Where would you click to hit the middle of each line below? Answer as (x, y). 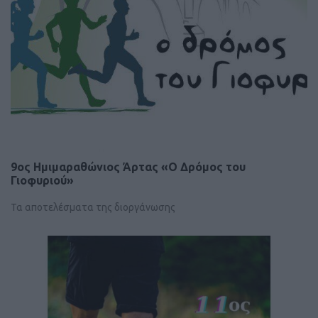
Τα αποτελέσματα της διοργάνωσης (93, 207)
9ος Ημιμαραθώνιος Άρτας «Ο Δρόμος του (128, 166)
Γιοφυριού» (42, 180)
